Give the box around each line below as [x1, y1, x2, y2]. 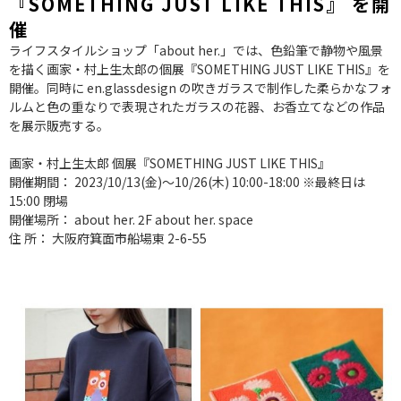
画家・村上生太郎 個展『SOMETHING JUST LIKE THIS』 [9, 153, 330, 172]
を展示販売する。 [9, 115, 109, 134]
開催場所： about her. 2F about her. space [9, 209, 253, 228]
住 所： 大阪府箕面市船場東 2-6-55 [9, 228, 207, 247]
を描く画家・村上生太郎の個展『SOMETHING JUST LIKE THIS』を [9, 59, 390, 78]
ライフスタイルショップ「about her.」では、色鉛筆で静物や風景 [9, 40, 383, 59]
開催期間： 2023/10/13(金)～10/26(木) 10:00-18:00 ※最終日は [9, 172, 365, 191]
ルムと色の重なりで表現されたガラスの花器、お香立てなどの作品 [9, 97, 385, 115]
